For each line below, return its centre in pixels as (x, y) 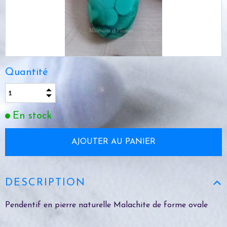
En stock (32, 116)
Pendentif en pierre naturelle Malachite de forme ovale (106, 205)
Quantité (28, 72)
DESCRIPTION (45, 183)
